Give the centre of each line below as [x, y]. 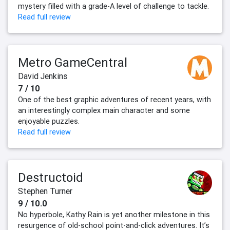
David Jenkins [43, 76]
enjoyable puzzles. [49, 121]
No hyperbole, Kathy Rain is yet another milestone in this [114, 215]
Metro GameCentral [73, 63]
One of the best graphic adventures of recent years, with [114, 100]
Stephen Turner [45, 191]
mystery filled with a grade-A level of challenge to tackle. [113, 6]
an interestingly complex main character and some [104, 111]
